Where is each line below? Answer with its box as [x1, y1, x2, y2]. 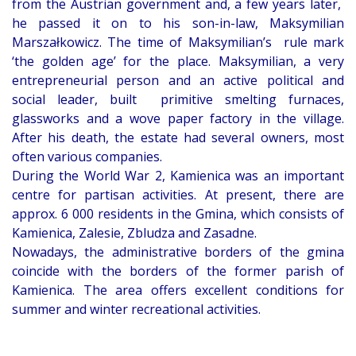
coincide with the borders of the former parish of [12, 262, 344, 281]
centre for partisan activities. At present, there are [12, 186, 344, 204]
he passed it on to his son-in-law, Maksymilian [12, 14, 344, 33]
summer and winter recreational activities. [12, 300, 261, 319]
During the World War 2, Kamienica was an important [12, 167, 344, 185]
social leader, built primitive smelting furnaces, [12, 91, 344, 109]
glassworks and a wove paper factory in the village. [12, 110, 344, 128]
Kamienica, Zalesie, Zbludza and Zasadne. [12, 224, 260, 242]
